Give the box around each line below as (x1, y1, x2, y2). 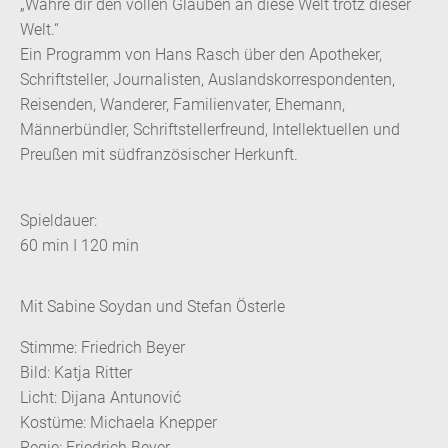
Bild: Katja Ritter (20, 362, 132, 382)
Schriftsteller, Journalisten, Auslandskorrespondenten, (20, 69, 395, 89)
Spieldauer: (20, 210, 97, 230)
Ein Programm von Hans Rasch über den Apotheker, (20, 44, 382, 64)
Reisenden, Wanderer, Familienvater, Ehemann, (20, 94, 345, 114)
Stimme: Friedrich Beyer (20, 337, 185, 357)
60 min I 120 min (20, 235, 139, 255)
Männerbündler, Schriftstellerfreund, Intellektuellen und (20, 119, 400, 139)
